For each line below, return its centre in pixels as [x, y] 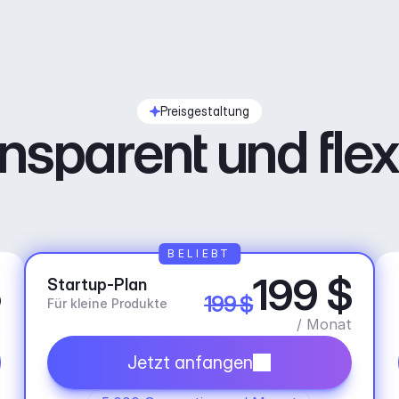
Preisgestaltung [205, 111]
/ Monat [324, 324]
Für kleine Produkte [107, 303]
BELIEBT [199, 253]
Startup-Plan [98, 285]
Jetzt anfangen [191, 362]
